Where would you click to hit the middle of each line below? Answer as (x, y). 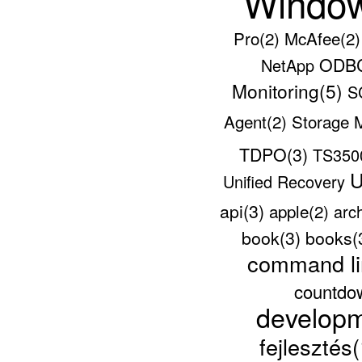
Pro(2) (259, 38)
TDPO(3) (276, 154)
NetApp (290, 65)
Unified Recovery (286, 181)
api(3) (244, 210)
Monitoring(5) (289, 90)
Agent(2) (258, 121)
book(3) (273, 237)
